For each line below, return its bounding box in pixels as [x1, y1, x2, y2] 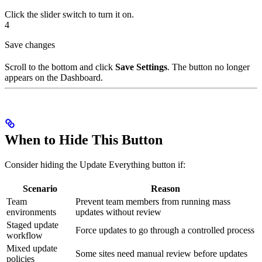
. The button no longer [167, 62, 250, 73]
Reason [151, 184, 180, 194]
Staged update [6, 220, 58, 230]
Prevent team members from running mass [75, 196, 230, 207]
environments [6, 207, 56, 218]
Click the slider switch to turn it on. [5, 9, 134, 20]
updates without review [75, 207, 161, 218]
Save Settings [115, 62, 167, 73]
